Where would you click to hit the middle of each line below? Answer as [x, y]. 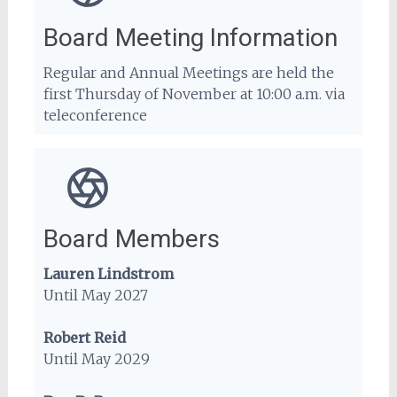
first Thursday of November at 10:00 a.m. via [194, 94]
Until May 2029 [96, 359]
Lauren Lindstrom [108, 274]
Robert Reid [84, 338]
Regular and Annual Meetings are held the [188, 73]
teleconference [95, 115]
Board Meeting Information [190, 38]
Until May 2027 [95, 295]
